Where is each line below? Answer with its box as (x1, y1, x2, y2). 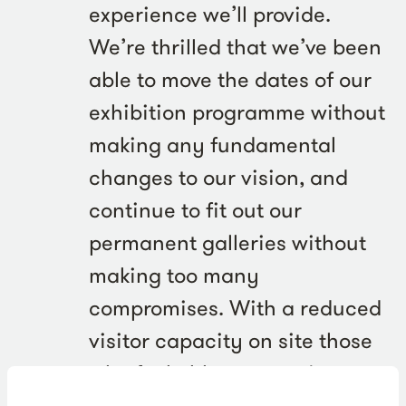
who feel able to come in (89, 358, 327, 387)
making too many (89, 260, 259, 289)
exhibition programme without (89, 97, 385, 126)
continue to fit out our (89, 195, 302, 224)
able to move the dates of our (89, 64, 372, 93)
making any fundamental (89, 130, 336, 159)
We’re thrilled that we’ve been (89, 32, 382, 61)
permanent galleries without (89, 227, 366, 256)
